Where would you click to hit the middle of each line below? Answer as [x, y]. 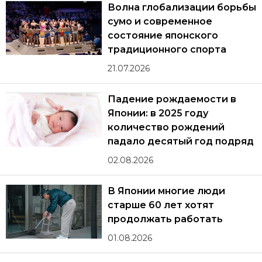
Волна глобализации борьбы [182, 8]
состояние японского [163, 36]
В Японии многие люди [166, 191]
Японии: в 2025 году [158, 113]
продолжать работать [165, 219]
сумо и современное [160, 22]
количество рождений [166, 127]
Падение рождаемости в [172, 99]
